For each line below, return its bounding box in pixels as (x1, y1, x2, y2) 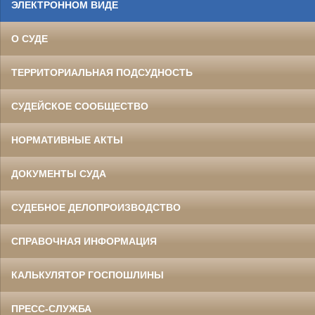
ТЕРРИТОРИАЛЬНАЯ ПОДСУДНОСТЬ (11, 67, 193, 79)
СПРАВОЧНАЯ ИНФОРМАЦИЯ (11, 236, 157, 247)
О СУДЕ (11, 33, 48, 45)
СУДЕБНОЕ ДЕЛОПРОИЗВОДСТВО (11, 202, 181, 214)
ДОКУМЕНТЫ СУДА (11, 168, 106, 180)
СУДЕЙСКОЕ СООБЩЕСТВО (11, 101, 148, 112)
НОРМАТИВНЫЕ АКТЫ (11, 134, 123, 146)
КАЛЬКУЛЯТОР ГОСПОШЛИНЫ (11, 269, 164, 281)
